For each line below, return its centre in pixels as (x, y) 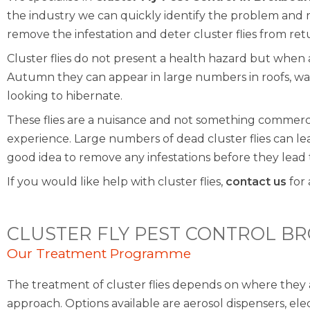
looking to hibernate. (65, 96)
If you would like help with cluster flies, (116, 182)
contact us (256, 182)
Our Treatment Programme (99, 254)
